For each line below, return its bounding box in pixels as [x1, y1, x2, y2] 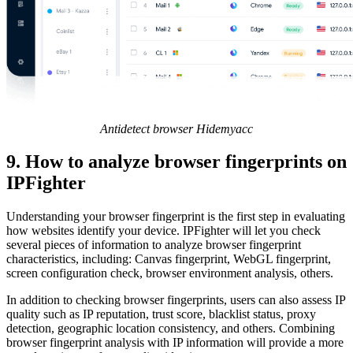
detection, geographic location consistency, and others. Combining [6, 321, 335, 336]
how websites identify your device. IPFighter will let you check [6, 224, 321, 238]
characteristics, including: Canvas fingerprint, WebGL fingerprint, [6, 252, 331, 266]
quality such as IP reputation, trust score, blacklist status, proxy [6, 307, 316, 321]
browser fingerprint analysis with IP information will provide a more [6, 336, 344, 350]
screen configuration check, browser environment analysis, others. [6, 266, 333, 281]
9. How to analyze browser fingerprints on [6, 151, 347, 173]
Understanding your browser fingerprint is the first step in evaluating [6, 210, 345, 224]
